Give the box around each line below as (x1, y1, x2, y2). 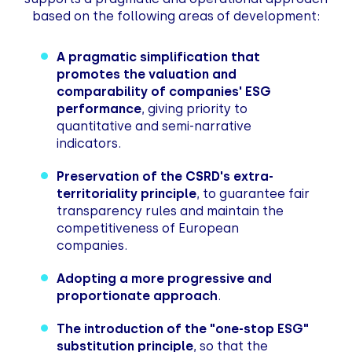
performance (57, 101, 142, 116)
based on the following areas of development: (32, 8, 320, 24)
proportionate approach (57, 288, 218, 303)
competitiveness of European (57, 220, 240, 236)
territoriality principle (57, 185, 197, 201)
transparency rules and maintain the (57, 203, 284, 218)
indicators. (57, 135, 122, 151)
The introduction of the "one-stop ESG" (57, 321, 310, 336)
